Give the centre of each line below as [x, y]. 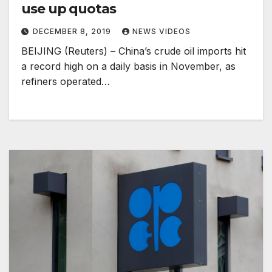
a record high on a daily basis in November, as [128, 66]
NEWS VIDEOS [161, 32]
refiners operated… [66, 82]
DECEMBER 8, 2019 [73, 32]
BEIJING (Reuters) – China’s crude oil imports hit [134, 51]
